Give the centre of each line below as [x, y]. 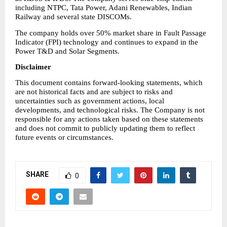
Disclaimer [33, 67]
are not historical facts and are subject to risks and [94, 92]
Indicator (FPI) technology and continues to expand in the [107, 42]
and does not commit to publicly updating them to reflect [105, 128]
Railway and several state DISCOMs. [73, 17]
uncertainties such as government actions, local [90, 101]
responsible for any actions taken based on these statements [109, 119]
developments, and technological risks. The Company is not [110, 110]
